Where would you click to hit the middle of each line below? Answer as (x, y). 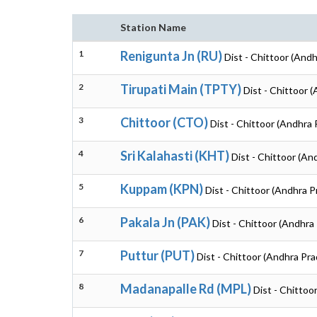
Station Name (153, 27)
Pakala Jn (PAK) (165, 222)
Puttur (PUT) (157, 255)
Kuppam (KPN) (162, 189)
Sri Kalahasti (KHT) (175, 156)
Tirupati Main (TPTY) (181, 89)
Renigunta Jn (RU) (171, 56)
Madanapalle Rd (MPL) (186, 289)
